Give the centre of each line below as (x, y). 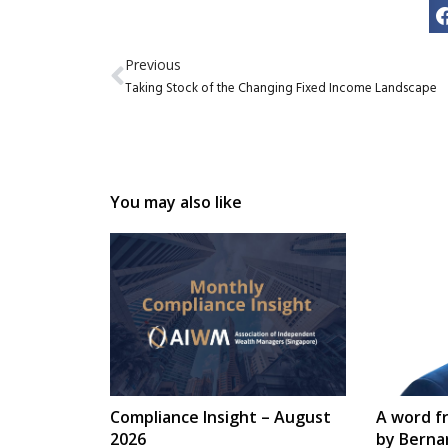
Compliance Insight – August (220, 416)
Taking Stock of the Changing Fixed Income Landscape (280, 88)
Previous (152, 64)
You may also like (175, 201)
